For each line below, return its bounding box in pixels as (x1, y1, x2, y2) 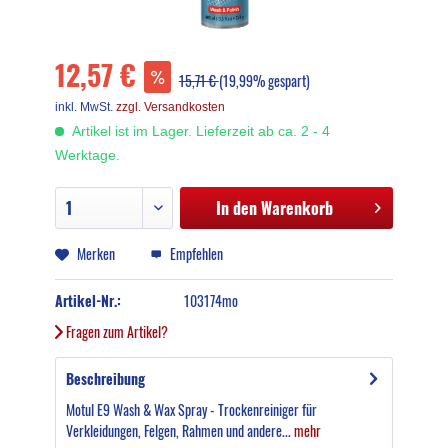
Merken (76, 243, 115, 264)
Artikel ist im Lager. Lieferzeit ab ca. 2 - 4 (68, 123, 330, 139)
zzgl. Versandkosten (115, 100, 225, 114)
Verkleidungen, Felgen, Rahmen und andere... (65, 420, 291, 441)
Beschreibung (65, 368, 145, 389)
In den (216, 196, 258, 220)
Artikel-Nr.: (54, 290, 121, 311)
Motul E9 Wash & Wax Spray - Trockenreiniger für (65, 399, 317, 420)
